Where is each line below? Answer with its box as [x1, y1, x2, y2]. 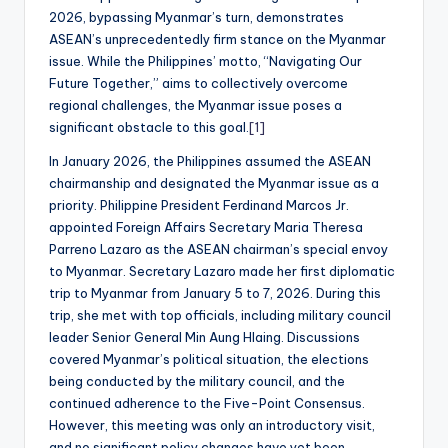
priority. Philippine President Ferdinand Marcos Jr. [49, 196, 349, 213]
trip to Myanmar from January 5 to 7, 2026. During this [49, 284, 381, 301]
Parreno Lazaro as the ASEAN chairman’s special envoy [49, 240, 388, 257]
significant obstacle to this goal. [49, 118, 249, 135]
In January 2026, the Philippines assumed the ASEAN [49, 152, 371, 169]
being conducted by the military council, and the [49, 372, 345, 389]
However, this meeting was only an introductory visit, [49, 416, 375, 433]
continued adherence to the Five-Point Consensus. [49, 394, 365, 411]
